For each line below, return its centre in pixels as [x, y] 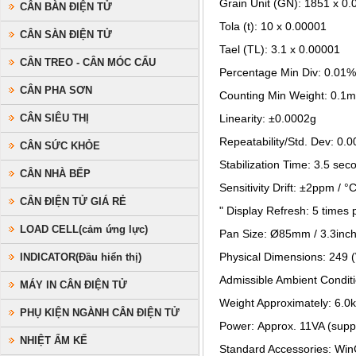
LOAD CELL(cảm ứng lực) [84, 229]
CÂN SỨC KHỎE [60, 146]
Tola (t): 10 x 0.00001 [273, 26]
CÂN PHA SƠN [56, 90]
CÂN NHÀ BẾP [55, 174]
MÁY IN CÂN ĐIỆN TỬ [74, 285]
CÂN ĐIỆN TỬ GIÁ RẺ [73, 201]
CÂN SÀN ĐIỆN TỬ [66, 35]
